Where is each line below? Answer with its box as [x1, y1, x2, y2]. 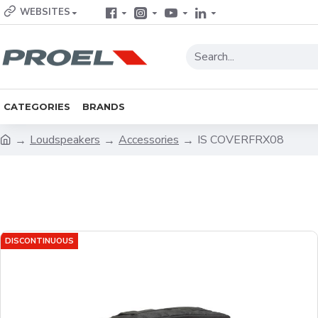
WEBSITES [20, 6, 70, 18]
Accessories [119, 132, 179, 148]
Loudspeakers [30, 132, 100, 148]
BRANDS [82, 100, 125, 112]
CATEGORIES [4, 100, 70, 112]
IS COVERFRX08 [197, 132, 284, 148]
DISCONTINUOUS [5, 236, 74, 246]
